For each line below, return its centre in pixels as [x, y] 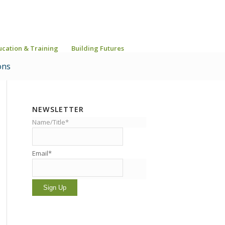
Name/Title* [50, 122]
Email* [42, 153]
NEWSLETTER [58, 109]
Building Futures [98, 48]
